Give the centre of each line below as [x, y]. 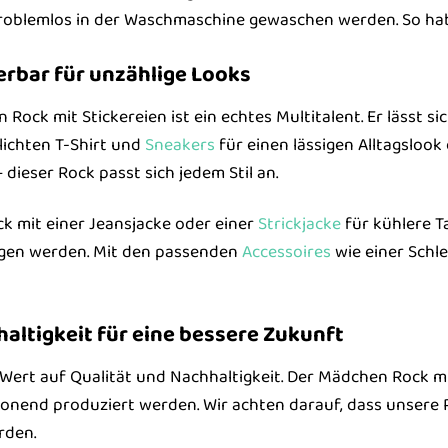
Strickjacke [299, 223]
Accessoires [286, 251]
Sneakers [179, 144]
